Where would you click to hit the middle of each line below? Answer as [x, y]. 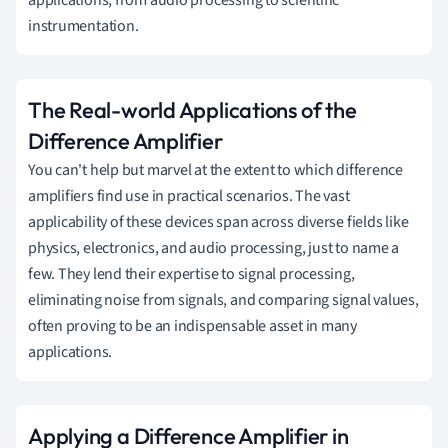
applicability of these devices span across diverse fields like [218, 222]
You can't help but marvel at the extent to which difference [216, 170]
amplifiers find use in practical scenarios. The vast [189, 196]
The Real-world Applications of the [192, 110]
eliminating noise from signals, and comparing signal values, [223, 300]
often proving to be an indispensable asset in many [192, 326]
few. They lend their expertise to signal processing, [191, 274]
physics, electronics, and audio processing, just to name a [214, 248]
